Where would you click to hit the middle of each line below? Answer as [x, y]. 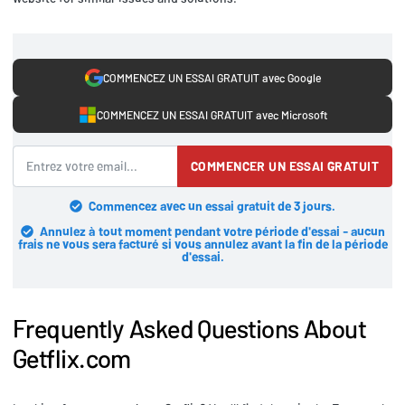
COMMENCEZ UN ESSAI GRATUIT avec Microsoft [212, 114]
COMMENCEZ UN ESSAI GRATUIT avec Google [212, 77]
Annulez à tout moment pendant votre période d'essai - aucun [212, 231]
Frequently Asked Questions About [189, 328]
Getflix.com [72, 358]
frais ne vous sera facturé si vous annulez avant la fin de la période [202, 243]
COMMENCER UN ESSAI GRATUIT [285, 165]
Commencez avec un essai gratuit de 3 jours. [212, 205]
